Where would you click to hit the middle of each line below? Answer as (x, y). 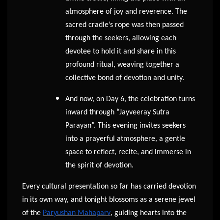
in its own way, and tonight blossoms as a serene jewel (109, 200)
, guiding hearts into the (149, 213)
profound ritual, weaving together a (122, 65)
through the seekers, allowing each (121, 39)
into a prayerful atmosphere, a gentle (125, 139)
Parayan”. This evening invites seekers (125, 126)
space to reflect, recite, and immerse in (128, 152)
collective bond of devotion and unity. (125, 78)
